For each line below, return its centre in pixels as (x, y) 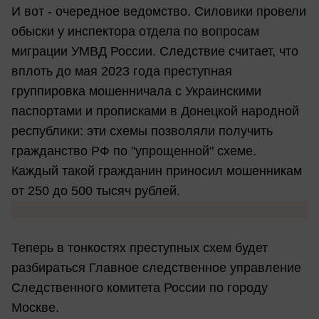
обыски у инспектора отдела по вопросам (135, 32)
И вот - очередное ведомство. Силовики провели (159, 12)
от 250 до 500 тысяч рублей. (98, 191)
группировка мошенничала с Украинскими (136, 91)
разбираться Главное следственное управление (156, 268)
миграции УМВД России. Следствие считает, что (155, 52)
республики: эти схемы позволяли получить (142, 131)
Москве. (35, 308)
